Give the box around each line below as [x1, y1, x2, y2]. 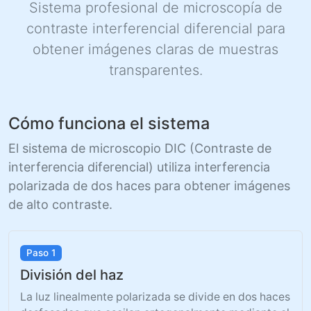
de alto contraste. [8, 197, 112, 212]
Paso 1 [26, 247, 56, 258]
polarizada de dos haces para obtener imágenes [8, 178, 290, 193]
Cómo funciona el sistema [8, 113, 210, 133]
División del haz [20, 266, 124, 283]
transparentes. [108, 62, 203, 78]
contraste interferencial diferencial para [26, 20, 285, 37]
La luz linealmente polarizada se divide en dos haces [20, 289, 290, 303]
